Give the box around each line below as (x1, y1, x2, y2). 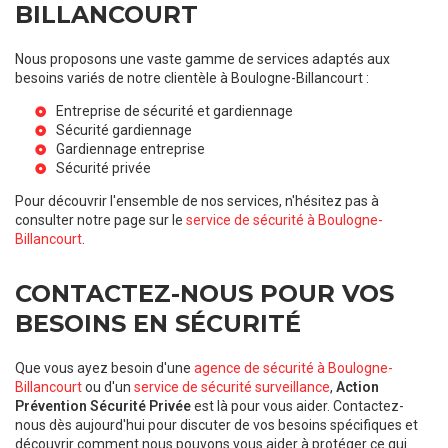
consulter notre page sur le (15, 211, 186, 228)
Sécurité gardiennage (56, 121, 192, 138)
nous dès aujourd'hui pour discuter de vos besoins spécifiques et (15, 416, 418, 433)
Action (336, 378, 379, 395)
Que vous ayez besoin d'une (15, 359, 194, 376)
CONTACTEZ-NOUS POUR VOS (15, 278, 394, 308)
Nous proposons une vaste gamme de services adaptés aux (15, 50, 390, 67)
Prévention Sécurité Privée (15, 397, 191, 414)
